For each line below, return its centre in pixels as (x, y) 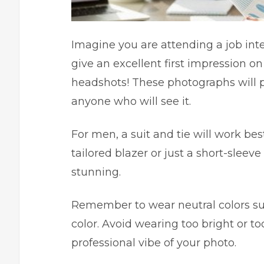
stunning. (96, 172)
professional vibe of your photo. (154, 243)
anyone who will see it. (131, 101)
